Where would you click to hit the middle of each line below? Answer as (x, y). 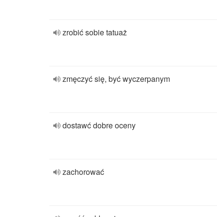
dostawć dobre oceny (99, 125)
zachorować (83, 172)
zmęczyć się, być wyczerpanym (116, 79)
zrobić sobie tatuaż (95, 32)
